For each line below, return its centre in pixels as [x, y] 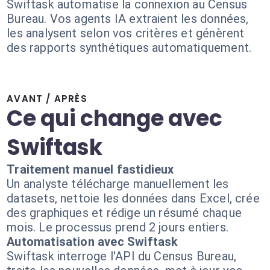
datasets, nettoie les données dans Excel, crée [133, 198]
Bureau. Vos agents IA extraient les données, [128, 19]
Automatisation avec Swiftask [93, 242]
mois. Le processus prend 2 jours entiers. [118, 227]
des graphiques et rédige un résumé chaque [124, 213]
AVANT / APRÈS [47, 99]
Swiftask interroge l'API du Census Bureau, [122, 256]
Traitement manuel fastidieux [90, 169]
